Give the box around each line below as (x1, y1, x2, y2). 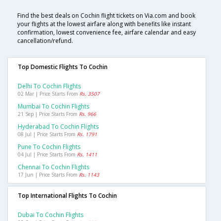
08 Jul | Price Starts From (18, 131, 77, 138)
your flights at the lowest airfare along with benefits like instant (17, 20, 191, 29)
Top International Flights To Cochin (18, 191, 117, 200)
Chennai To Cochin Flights (18, 163, 89, 172)
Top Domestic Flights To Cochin (18, 63, 108, 72)
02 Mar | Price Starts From (18, 90, 79, 98)
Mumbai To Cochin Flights (18, 102, 89, 111)
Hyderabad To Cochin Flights (18, 122, 99, 131)
